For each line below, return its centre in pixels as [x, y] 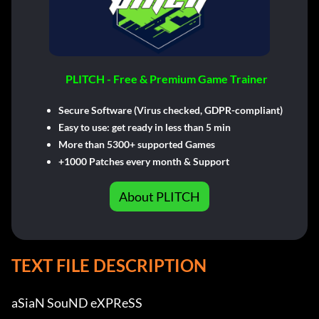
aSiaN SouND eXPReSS [88, 303]
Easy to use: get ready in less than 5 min [144, 127]
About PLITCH [159, 197]
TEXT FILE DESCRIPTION [109, 265]
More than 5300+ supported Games [136, 144]
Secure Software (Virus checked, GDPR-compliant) [170, 110]
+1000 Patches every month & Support [143, 161]
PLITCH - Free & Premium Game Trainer [167, 79]
